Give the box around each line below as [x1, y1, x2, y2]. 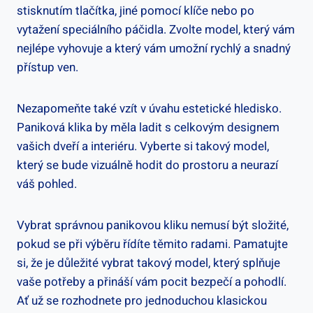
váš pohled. [17, 175, 77, 193]
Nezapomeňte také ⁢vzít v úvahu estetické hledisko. [17, 99, 282, 117]
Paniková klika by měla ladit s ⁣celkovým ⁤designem [17, 118, 279, 136]
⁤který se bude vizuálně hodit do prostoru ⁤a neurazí [17, 156, 278, 174]
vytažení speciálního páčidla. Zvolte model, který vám [17, 20, 295, 38]
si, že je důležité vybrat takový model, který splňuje [17, 254, 280, 272]
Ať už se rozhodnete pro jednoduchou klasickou [17, 291, 267, 310]
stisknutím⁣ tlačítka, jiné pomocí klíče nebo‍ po [17, 1, 254, 20]
